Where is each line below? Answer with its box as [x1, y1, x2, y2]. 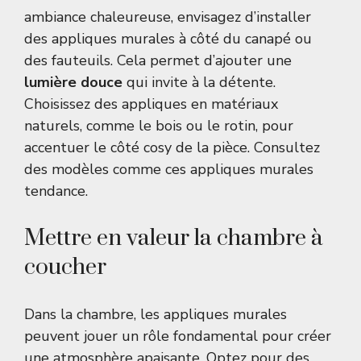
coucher [24, 253, 106, 282]
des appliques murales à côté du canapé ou [24, 29, 312, 49]
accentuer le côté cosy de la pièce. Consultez [24, 138, 320, 158]
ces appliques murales [165, 160, 313, 180]
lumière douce [24, 73, 122, 93]
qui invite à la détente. [122, 73, 276, 93]
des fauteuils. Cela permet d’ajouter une [24, 51, 292, 71]
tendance [24, 181, 85, 201]
